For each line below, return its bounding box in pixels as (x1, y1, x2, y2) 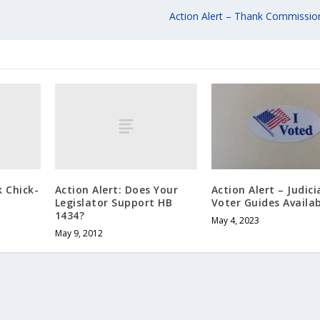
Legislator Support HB (54, 195, 173, 209)
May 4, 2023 (211, 214, 259, 226)
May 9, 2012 (54, 226, 103, 239)
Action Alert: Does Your (54, 182, 179, 196)
